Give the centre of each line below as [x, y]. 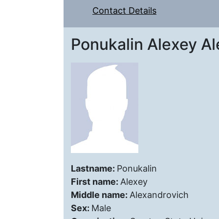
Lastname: [94, 168]
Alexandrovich [159, 195]
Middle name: [100, 195]
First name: [96, 182]
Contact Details [124, 11]
